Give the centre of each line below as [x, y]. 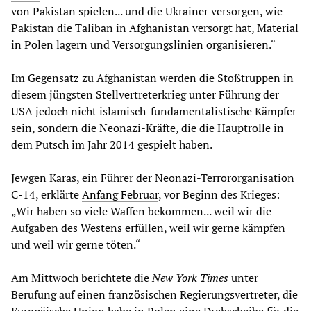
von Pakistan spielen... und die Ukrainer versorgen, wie [147, 11]
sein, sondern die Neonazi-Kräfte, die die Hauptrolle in [148, 128]
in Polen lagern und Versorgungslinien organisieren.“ [144, 45]
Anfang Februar [120, 195]
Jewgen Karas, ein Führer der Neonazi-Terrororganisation [153, 178]
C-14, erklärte [47, 195]
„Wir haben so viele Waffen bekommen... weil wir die [141, 211]
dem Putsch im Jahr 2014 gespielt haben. [112, 145]
